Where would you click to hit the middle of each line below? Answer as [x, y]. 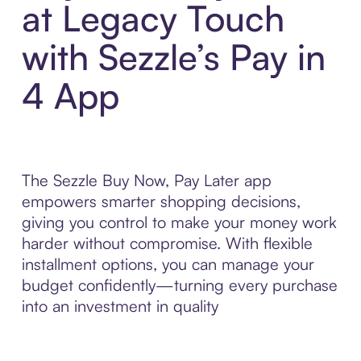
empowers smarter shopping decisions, [161, 201]
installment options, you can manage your [168, 264]
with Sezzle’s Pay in [173, 57]
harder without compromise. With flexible [167, 243]
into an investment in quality [120, 306]
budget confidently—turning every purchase [179, 285]
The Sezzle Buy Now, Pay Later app [146, 180]
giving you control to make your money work [179, 222]
